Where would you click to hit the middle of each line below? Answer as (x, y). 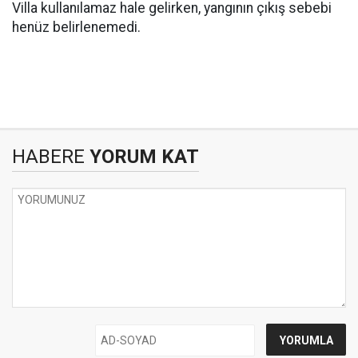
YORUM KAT (142, 157)
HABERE (48, 157)
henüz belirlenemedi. (78, 27)
